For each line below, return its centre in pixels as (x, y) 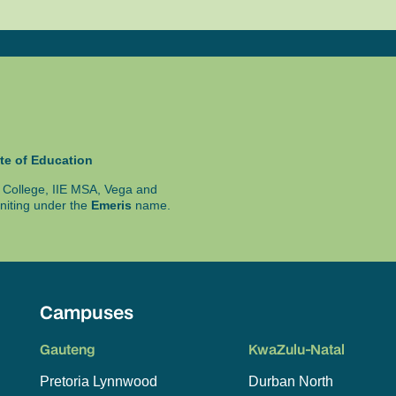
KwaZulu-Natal (297, 350)
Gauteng (68, 350)
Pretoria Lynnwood (99, 382)
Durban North (290, 382)
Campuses (87, 312)
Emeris (112, 205)
